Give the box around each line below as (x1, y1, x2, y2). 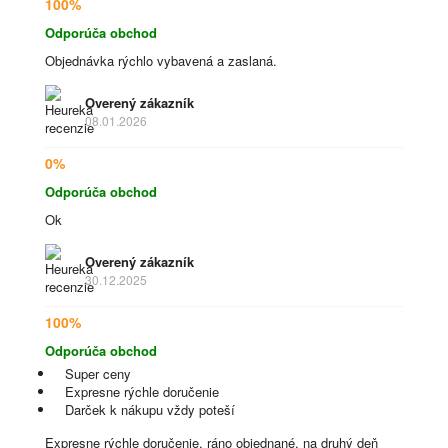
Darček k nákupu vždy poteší (65, 400, 235, 419)
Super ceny (65, 364, 131, 383)
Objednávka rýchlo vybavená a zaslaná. (45, 51, 277, 70)
